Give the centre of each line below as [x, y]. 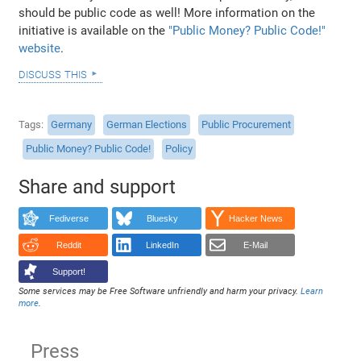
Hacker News [255, 219]
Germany [72, 125]
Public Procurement [247, 125]
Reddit [68, 245]
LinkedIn [162, 245]
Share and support [98, 187]
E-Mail [256, 245]
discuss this [53, 73]
